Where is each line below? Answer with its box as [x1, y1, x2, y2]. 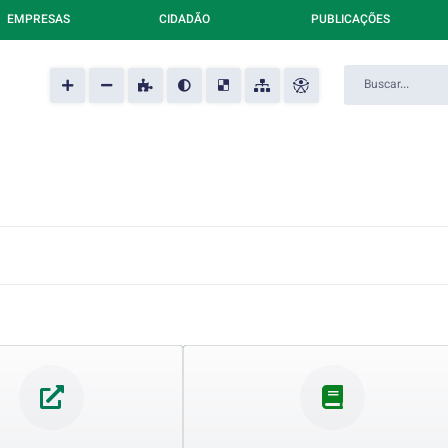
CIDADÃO [158, 11, 210, 29]
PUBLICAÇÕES [310, 11, 390, 29]
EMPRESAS [7, 11, 70, 29]
